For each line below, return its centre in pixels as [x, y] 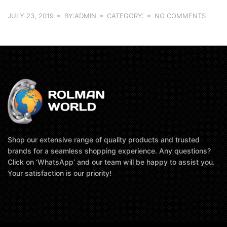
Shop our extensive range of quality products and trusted [104, 139]
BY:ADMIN [80, 16]
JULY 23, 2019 [31, 16]
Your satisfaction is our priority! [60, 173]
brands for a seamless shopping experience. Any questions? [109, 150]
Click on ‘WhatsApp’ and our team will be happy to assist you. [111, 162]
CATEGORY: [125, 16]
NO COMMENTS [180, 16]
